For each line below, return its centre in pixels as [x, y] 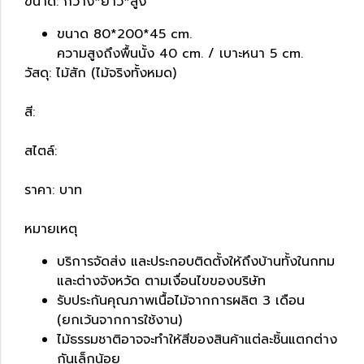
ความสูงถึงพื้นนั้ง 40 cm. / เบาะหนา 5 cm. [180, 54]
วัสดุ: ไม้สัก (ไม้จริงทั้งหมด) [122, 73]
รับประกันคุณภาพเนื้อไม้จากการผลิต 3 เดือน [181, 301]
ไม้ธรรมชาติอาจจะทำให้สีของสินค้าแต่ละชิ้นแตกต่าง [197, 340]
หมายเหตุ [51, 229]
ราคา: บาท [53, 190]
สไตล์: [41, 151]
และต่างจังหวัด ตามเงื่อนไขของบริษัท [161, 281]
